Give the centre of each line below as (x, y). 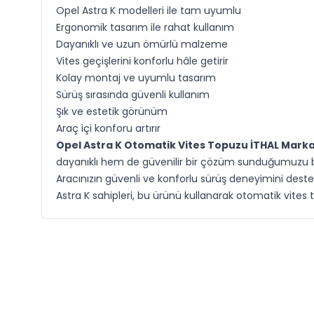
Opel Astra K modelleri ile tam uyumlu (148, 11)
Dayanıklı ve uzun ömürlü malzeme (142, 44)
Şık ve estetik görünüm (111, 111)
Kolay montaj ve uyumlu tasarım (136, 78)
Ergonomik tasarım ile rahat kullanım (145, 27)
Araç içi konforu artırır (108, 128)
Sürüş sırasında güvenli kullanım (132, 95)
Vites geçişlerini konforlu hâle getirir (142, 61)
